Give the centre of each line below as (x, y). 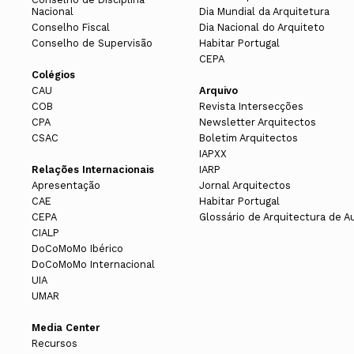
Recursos (55, 344)
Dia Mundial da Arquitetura (264, 12)
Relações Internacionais (93, 170)
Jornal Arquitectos (245, 186)
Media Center (66, 328)
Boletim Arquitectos (248, 138)
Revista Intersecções (251, 107)
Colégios (53, 75)
